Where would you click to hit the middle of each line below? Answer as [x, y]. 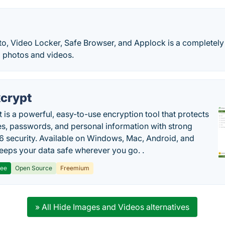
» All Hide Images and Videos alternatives [113, 207]
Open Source [34, 168]
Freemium [75, 168]
